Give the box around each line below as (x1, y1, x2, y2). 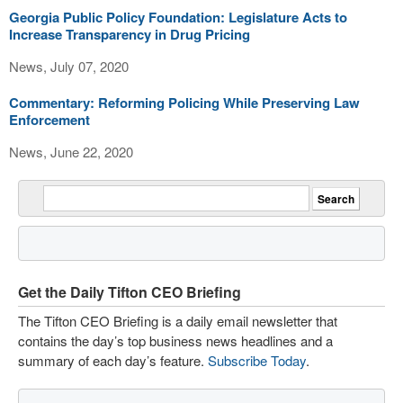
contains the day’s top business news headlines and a (18, 331, 333, 350)
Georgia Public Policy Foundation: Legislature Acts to (9, 7, 347, 27)
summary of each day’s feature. (18, 351, 208, 370)
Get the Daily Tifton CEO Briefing (18, 282, 241, 302)
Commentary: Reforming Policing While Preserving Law (9, 93, 360, 112)
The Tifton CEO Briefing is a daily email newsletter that (18, 311, 337, 330)
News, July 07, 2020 (9, 57, 129, 76)
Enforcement (9, 110, 90, 130)
